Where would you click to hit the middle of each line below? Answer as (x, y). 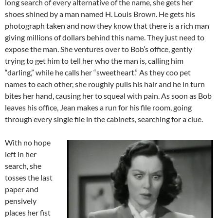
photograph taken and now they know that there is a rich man (107, 26)
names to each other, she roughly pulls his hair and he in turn (105, 84)
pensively (21, 201)
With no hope (28, 143)
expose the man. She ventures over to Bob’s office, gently (99, 49)
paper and (22, 189)
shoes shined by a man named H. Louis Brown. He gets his (100, 14)
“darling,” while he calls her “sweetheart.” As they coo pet (98, 73)
